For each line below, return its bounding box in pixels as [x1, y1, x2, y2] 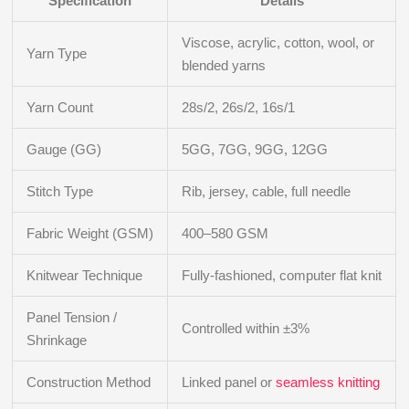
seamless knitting [276, 374, 381, 391]
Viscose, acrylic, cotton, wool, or [182, 35, 375, 51]
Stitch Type [26, 184, 94, 200]
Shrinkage [26, 332, 88, 349]
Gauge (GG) [26, 142, 102, 158]
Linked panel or [182, 374, 277, 391]
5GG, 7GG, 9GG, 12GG [182, 142, 329, 158]
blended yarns [182, 58, 267, 74]
